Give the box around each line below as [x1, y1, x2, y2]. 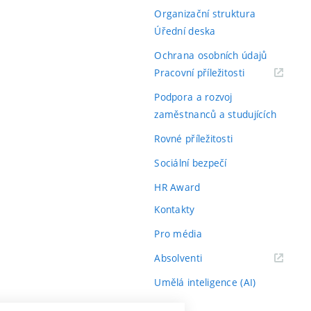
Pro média [154, 227, 202, 240]
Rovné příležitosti [154, 131, 233, 145]
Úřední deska [154, 24, 216, 37]
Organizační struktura [154, 6, 256, 20]
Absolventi [154, 251, 203, 264]
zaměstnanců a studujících [154, 107, 277, 121]
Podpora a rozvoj [154, 90, 233, 103]
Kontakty [154, 203, 195, 216]
